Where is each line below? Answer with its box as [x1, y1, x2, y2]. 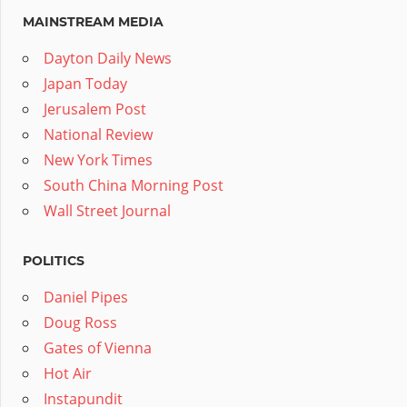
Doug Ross [44, 313, 117, 333]
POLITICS [23, 253, 84, 270]
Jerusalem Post [44, 99, 146, 120]
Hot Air [44, 363, 92, 384]
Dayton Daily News [44, 48, 172, 69]
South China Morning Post [44, 175, 223, 196]
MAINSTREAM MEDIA [23, 14, 164, 31]
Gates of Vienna [44, 338, 152, 359]
